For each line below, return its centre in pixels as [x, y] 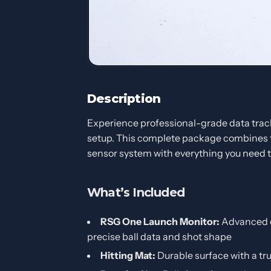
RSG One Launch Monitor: [160, 221]
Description [124, 98]
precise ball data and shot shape [159, 236]
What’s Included [136, 192]
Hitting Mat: [128, 255]
